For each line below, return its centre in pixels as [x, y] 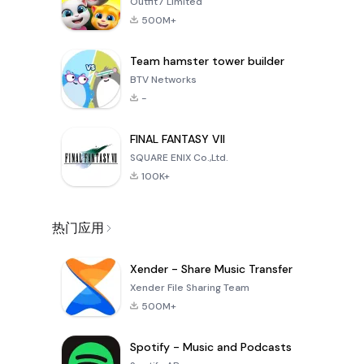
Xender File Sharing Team [190, 288]
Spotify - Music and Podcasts [211, 347]
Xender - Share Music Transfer [211, 269]
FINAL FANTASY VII [178, 139]
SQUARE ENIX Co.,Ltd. [179, 158]
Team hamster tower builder [207, 61]
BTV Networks [163, 80]
